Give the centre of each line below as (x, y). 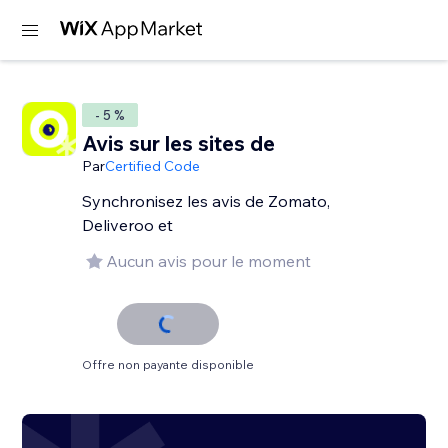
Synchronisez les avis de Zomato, (206, 201)
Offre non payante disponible (168, 364)
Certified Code (153, 166)
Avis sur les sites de (179, 143)
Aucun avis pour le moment (209, 261)
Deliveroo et (128, 225)
